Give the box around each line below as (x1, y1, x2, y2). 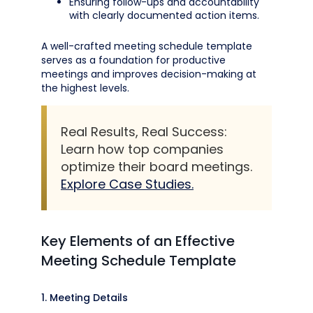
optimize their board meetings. (61, 158, 252, 175)
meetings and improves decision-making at (41, 67, 256, 81)
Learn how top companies (61, 140, 224, 158)
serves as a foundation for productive (41, 53, 226, 67)
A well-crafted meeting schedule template (41, 39, 252, 53)
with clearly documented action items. (69, 8, 259, 22)
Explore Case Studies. (61, 175, 194, 193)
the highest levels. (41, 81, 129, 95)
